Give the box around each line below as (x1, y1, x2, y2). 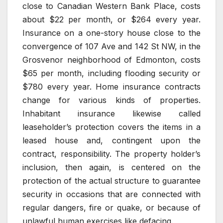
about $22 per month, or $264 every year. (22, 14, 201, 25)
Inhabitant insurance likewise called (22, 109, 201, 119)
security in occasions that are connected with (22, 189, 201, 200)
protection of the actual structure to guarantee (22, 176, 201, 186)
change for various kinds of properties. (22, 95, 201, 106)
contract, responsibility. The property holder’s (22, 149, 201, 159)
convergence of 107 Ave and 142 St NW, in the (22, 41, 201, 52)
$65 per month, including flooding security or (22, 68, 201, 79)
